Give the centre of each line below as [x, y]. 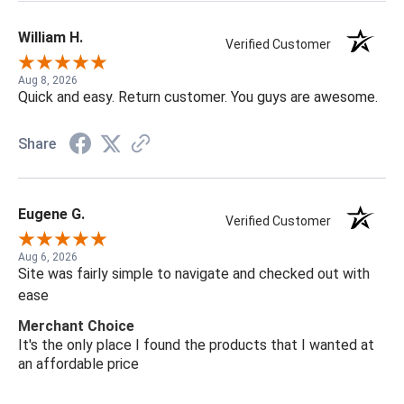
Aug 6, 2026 [48, 257]
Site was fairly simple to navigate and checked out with [194, 273]
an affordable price [78, 363]
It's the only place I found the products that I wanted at [196, 344]
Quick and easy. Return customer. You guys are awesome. [198, 96]
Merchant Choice [76, 326]
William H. [50, 37]
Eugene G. [51, 214]
